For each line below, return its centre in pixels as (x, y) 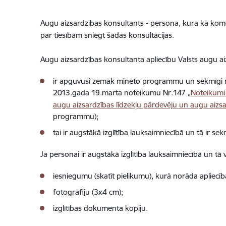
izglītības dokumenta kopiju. (100, 208)
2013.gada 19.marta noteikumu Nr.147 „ (122, 93)
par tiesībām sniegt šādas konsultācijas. (107, 35)
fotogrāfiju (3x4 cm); (88, 192)
